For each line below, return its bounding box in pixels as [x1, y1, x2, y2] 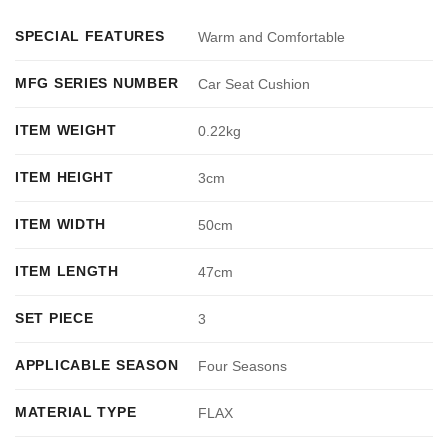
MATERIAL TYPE [15, 404, 137, 421]
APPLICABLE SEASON [15, 357, 179, 374]
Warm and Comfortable [198, 29, 346, 46]
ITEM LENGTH [15, 263, 119, 280]
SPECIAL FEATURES [15, 28, 165, 45]
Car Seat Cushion [198, 76, 311, 93]
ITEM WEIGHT [15, 122, 117, 139]
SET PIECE [15, 310, 94, 327]
